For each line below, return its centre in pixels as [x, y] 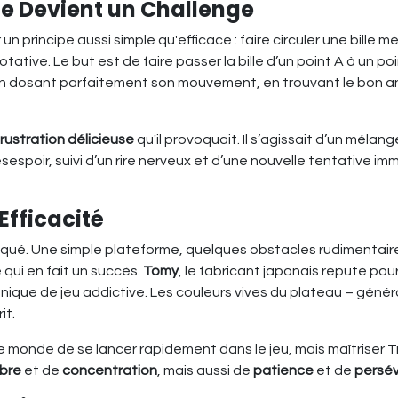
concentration [110, 370]
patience [283, 370]
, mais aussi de [205, 370]
